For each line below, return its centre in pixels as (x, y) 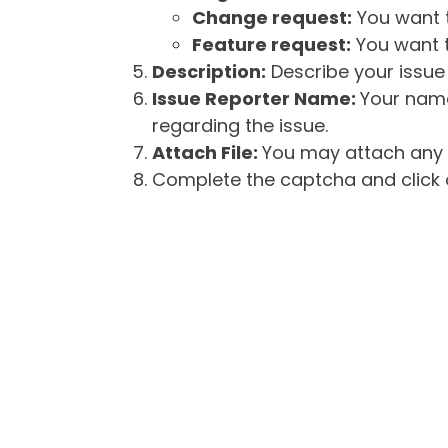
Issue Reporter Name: (256, 98)
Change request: (272, 17)
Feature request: (271, 44)
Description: (209, 71)
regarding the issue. (240, 125)
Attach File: (207, 152)
